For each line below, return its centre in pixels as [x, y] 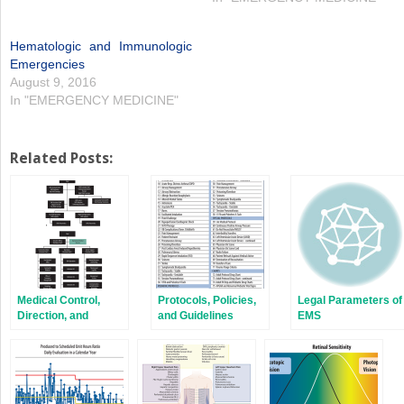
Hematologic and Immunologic [101, 46]
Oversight [42, 331]
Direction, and [53, 316]
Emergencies [47, 64]
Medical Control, [59, 301]
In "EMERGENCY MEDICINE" [94, 101]
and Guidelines [195, 316]
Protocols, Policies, [207, 301]
